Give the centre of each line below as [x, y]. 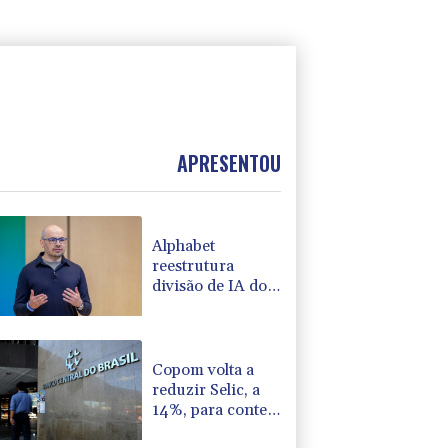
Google [178, 305]
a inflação [187, 429]
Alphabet [184, 245]
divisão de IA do [210, 285]
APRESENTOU [228, 163]
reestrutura [193, 265]
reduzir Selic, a [206, 389]
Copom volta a [203, 369]
